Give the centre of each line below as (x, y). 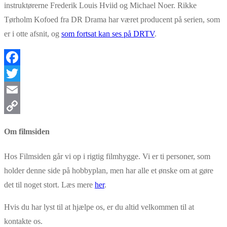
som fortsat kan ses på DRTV (108, 33)
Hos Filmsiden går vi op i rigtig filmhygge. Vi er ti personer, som (107, 157)
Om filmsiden (27, 132)
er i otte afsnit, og (33, 33)
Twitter (15, 89)
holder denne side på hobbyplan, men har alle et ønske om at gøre (109, 171)
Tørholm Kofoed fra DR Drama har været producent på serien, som (112, 19)
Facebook (20, 73)
